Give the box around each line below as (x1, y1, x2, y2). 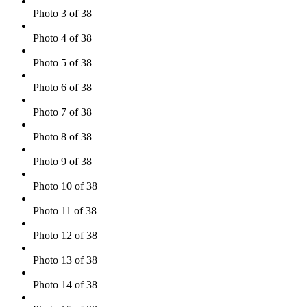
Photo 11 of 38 (33, 204, 97, 217)
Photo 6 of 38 (33, 81, 92, 93)
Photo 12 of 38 (33, 229, 97, 241)
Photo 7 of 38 (33, 106, 92, 118)
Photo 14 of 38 (33, 278, 97, 291)
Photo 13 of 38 (33, 254, 97, 266)
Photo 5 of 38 (33, 56, 92, 69)
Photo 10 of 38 (33, 180, 97, 192)
